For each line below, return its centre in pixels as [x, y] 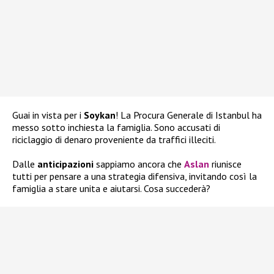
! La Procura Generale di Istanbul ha [189, 115]
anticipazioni [65, 164]
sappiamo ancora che [139, 164]
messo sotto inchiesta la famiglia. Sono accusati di [116, 127]
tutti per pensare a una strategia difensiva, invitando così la [135, 176]
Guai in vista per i [48, 115]
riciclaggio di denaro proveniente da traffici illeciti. [114, 139]
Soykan [100, 115]
